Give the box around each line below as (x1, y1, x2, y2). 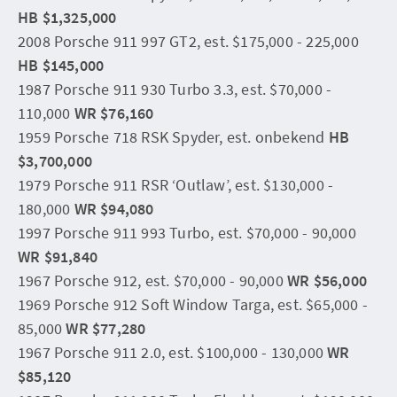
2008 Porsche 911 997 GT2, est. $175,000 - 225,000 (18, 30, 359, 51)
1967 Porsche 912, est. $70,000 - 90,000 (18, 269, 287, 291)
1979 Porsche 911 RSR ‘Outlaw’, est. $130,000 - (18, 174, 334, 195)
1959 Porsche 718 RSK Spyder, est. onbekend (18, 126, 329, 147)
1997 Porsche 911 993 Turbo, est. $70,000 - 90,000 (18, 222, 356, 243)
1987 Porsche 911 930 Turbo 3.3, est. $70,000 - (18, 78, 332, 99)
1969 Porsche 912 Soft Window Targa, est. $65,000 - (18, 293, 369, 315)
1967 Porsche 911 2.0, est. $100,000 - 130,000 (18, 341, 328, 362)
